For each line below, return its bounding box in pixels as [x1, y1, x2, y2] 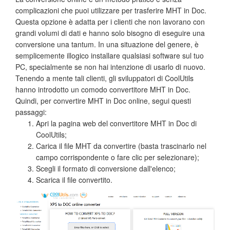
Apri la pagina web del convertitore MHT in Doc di [36, 118, 197, 128]
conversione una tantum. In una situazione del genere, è [15, 39, 199, 49]
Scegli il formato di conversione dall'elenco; [36, 163, 176, 174]
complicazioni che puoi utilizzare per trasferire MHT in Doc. [15, 5, 206, 15]
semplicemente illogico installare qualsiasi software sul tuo [15, 50, 204, 61]
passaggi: [15, 106, 47, 117]
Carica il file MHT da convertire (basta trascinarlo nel [36, 140, 206, 151]
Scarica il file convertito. [36, 174, 112, 185]
